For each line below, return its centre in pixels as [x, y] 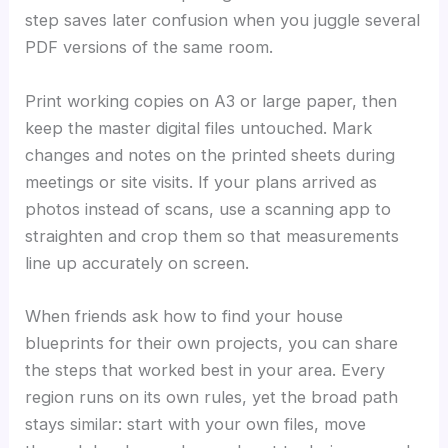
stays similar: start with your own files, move [196, 423]
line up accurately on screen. [137, 262]
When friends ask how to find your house [184, 315]
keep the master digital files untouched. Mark [199, 127]
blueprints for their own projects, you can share [212, 342]
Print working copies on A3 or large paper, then [211, 100]
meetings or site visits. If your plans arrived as [201, 181]
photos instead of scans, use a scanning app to [208, 208]
